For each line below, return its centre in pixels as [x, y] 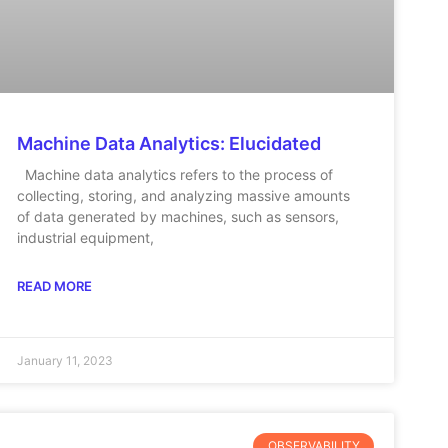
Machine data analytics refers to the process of [175, 174]
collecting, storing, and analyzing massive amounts [184, 195]
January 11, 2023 [65, 360]
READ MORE [55, 285]
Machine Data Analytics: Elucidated [169, 143]
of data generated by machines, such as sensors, [178, 216]
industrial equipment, [86, 237]
